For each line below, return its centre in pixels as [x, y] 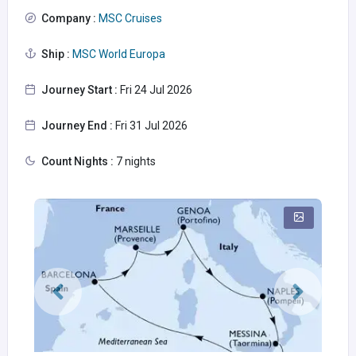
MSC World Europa [118, 54]
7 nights [135, 161]
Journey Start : [79, 90]
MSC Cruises [129, 18]
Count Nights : [77, 161]
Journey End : [77, 126]
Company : [69, 18]
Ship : [56, 54]
